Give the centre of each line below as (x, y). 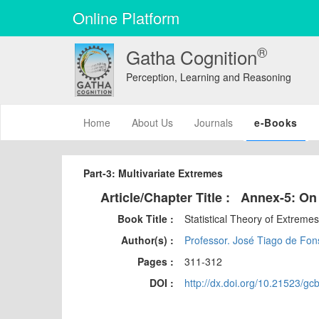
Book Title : (146, 219)
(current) (129, 122)
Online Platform (126, 17)
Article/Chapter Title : (166, 197)
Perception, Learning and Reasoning (208, 77)
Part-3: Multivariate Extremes (153, 173)
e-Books (276, 122)
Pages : (156, 261)
